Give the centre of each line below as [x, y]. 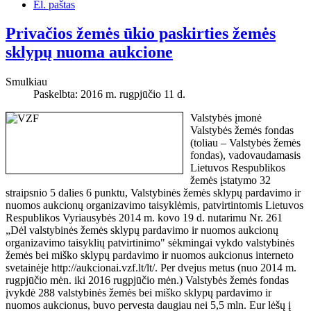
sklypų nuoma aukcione [89, 52]
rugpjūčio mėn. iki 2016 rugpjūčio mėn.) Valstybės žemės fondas [147, 280]
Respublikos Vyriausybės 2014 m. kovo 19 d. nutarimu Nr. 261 [144, 218]
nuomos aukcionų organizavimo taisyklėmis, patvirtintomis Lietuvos [154, 205]
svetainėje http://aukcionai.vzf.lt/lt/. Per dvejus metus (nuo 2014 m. [151, 268]
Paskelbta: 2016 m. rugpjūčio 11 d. [109, 94]
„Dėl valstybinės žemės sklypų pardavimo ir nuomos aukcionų [142, 230]
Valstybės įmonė [226, 118]
